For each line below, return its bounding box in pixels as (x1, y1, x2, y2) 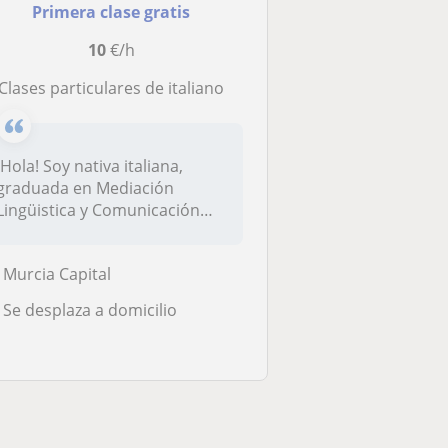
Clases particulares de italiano (8, 77, 225, 99)
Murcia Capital (2, 262, 111, 285)
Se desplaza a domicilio (2, 298, 177, 321)
